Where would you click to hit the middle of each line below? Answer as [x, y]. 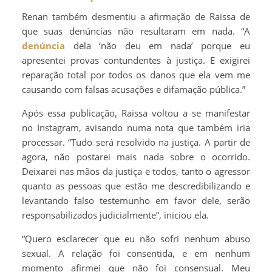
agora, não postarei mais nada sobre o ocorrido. [136, 156]
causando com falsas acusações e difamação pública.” [134, 89]
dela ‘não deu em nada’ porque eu [158, 45]
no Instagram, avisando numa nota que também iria [136, 127]
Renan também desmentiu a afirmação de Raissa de [136, 16]
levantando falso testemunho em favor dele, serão [136, 200]
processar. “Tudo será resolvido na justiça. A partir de [136, 142]
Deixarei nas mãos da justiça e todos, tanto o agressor [136, 171]
